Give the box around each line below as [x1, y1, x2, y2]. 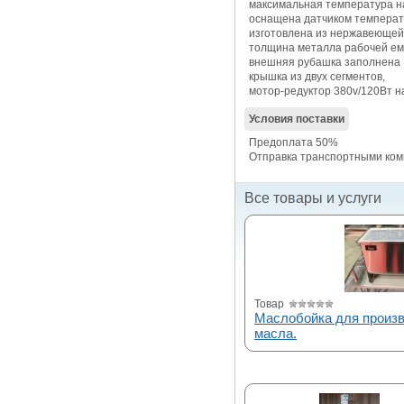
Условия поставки [249, 112, 344, 125]
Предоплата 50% [249, 135, 338, 149]
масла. [254, 325, 297, 341]
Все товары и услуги [244, 189, 381, 206]
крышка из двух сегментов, [249, 69, 385, 83]
